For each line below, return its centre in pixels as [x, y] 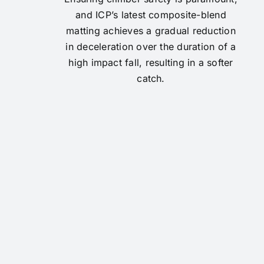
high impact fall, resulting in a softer [151, 62]
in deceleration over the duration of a [151, 46]
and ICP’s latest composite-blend [151, 14]
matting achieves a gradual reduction [151, 30]
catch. [151, 78]
